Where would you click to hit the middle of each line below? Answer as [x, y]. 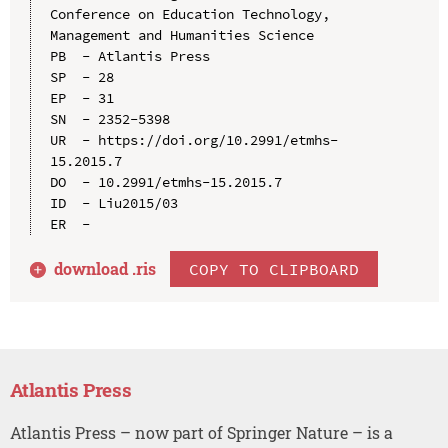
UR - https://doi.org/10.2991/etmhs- [193, 139]
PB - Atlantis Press [129, 55]
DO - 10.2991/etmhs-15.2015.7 [165, 181]
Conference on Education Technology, [189, 13]
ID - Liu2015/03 [113, 202]
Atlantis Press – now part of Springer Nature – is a [201, 432]
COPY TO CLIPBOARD [274, 268]
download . [95, 268]
